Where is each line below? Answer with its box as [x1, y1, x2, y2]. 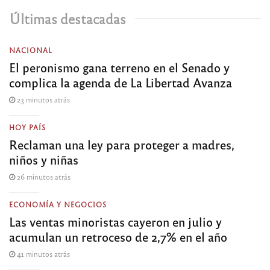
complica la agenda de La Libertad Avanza [9, 74, 232, 91]
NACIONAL [9, 46, 52, 55]
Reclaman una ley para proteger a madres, [9, 136, 234, 153]
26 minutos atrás [15, 172, 71, 182]
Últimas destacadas [9, 10, 126, 28]
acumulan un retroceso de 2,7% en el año [9, 228, 227, 245]
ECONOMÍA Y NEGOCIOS [9, 200, 107, 209]
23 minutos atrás [15, 95, 70, 105]
